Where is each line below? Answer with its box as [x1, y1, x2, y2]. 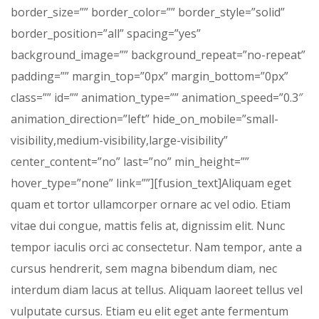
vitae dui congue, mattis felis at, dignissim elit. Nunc [11, 217, 285, 234]
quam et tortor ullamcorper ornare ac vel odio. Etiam [11, 196, 291, 212]
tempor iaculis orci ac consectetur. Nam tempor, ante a [11, 239, 302, 255]
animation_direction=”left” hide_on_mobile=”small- [11, 110, 278, 127]
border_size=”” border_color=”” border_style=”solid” [11, 4, 285, 20]
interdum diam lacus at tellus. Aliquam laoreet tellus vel [11, 281, 303, 298]
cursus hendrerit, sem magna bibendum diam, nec [11, 260, 277, 276]
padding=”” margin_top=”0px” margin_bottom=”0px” [11, 68, 288, 84]
